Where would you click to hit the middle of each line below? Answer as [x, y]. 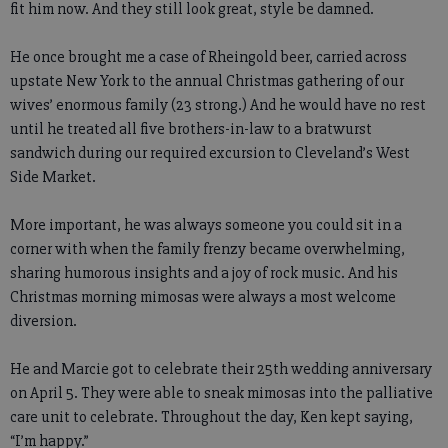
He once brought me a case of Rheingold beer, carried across [208, 57]
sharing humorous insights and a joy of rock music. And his [204, 273]
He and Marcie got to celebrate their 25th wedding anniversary [221, 369]
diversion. [43, 321]
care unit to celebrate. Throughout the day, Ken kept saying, [211, 417]
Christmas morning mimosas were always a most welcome [203, 297]
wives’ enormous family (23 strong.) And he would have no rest [218, 105]
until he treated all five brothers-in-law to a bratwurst [191, 129]
